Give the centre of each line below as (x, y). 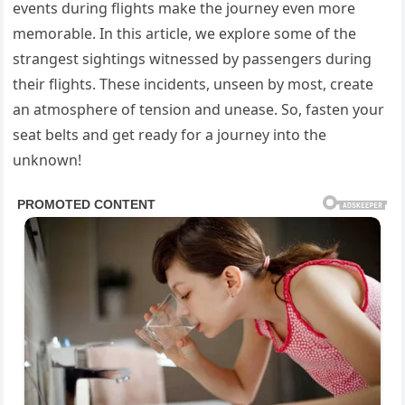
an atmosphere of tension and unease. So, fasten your (199, 109)
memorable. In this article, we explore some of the (185, 33)
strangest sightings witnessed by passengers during (193, 59)
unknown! (47, 160)
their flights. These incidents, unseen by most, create (193, 84)
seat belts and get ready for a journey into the (170, 135)
